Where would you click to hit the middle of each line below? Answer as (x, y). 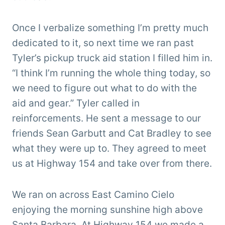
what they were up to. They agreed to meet (109, 149)
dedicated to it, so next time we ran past (103, 43)
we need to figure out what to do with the (104, 88)
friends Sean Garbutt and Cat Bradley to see (112, 134)
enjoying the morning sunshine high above (107, 210)
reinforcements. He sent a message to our (106, 119)
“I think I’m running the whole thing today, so (111, 73)
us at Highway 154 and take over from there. (112, 164)
